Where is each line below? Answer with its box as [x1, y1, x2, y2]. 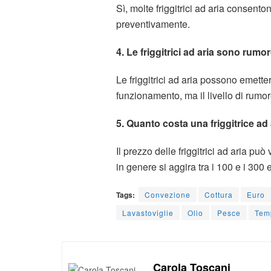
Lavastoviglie [122, 207, 174, 218]
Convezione [145, 189, 191, 200]
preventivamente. [116, 17, 190, 31]
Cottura [204, 189, 233, 200]
